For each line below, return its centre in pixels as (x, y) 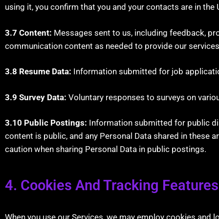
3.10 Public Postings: (46, 123)
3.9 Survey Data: (36, 97)
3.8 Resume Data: (38, 71)
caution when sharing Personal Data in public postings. (106, 149)
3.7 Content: (28, 33)
